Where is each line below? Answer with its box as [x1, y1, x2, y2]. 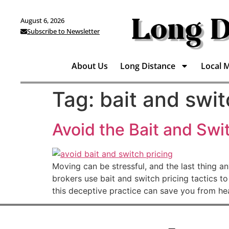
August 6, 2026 [20, 16, 64, 25]
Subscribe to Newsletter [27, 27, 100, 36]
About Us [71, 60, 108, 72]
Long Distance [120, 60, 175, 72]
